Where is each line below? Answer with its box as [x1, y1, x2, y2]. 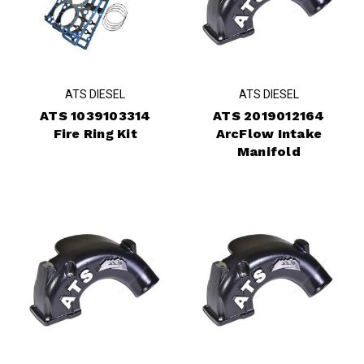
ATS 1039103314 [40, 108, 151, 124]
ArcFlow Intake [215, 126, 322, 142]
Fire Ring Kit [53, 126, 137, 142]
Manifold [236, 144, 301, 160]
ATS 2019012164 [213, 108, 325, 124]
